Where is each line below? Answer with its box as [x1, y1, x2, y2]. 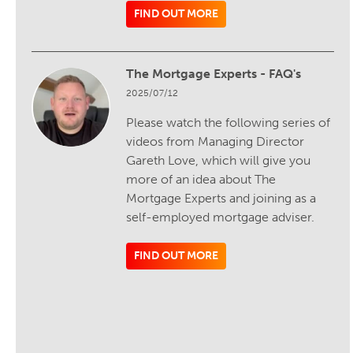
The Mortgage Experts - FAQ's [126, 65, 301, 81]
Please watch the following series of [126, 114, 330, 130]
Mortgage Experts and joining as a [126, 190, 316, 206]
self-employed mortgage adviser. [126, 209, 314, 225]
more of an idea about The [126, 171, 276, 187]
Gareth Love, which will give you [126, 152, 310, 168]
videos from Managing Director [126, 133, 304, 149]
